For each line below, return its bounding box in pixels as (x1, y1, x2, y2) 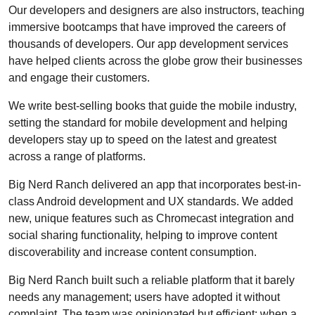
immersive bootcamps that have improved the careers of (8, 20, 285, 34)
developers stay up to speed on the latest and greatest (8, 133, 276, 146)
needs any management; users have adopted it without (8, 290, 280, 304)
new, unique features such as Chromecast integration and (8, 212, 294, 225)
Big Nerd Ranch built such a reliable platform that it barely (8, 274, 295, 287)
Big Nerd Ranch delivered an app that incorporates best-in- (8, 178, 301, 191)
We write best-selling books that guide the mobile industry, (8, 99, 297, 112)
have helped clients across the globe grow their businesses (8, 54, 302, 67)
